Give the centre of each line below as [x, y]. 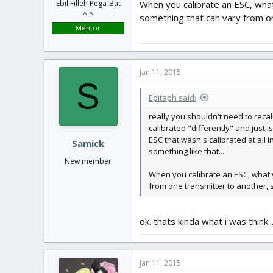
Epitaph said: [172, 97]
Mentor [88, 28]
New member [88, 161]
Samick [88, 143]
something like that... [186, 151]
